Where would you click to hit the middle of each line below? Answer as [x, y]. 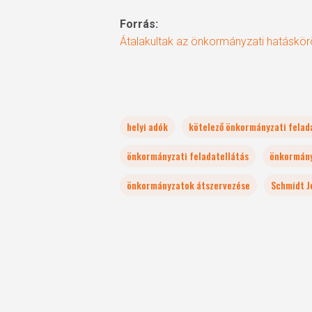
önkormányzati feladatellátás [188, 156]
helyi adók [147, 126]
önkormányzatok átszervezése [188, 185]
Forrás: [139, 24]
